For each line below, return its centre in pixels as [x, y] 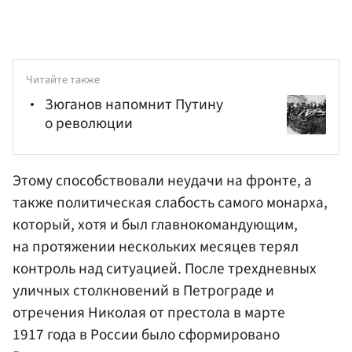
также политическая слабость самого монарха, [170, 203]
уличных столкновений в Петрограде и [143, 291]
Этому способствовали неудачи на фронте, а [162, 181]
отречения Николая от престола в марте [149, 313]
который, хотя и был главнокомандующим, [155, 225]
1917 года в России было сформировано [146, 335]
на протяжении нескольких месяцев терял [156, 247]
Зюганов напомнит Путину [134, 104]
